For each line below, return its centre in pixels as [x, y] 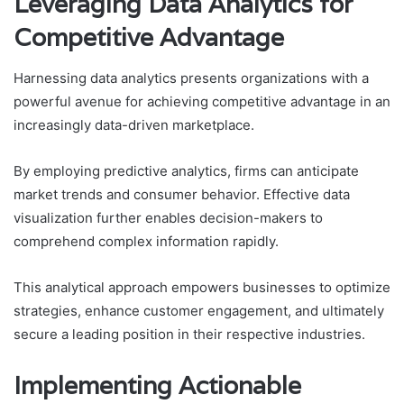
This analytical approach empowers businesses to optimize [202, 287]
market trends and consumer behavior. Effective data [182, 194]
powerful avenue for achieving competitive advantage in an [202, 101]
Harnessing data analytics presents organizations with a [191, 78]
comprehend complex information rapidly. [146, 241]
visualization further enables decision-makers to [168, 217]
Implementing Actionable [157, 385]
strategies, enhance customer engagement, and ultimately [199, 310]
